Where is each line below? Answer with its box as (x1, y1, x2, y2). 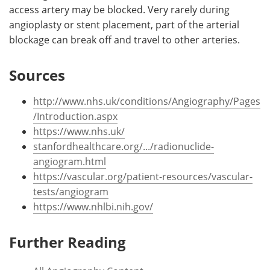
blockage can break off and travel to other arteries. (9, 33, 240, 46)
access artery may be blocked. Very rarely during (9, 2, 230, 16)
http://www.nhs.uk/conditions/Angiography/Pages (33, 94, 260, 108)
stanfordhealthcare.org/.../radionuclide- (33, 139, 214, 153)
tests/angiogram (33, 184, 108, 198)
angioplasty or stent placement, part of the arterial (9, 17, 239, 31)
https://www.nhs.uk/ (33, 124, 125, 138)
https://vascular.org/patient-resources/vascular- (33, 169, 253, 183)
